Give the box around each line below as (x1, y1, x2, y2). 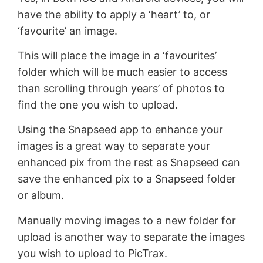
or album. (18, 189, 64, 202)
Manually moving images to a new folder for (18, 214, 236, 227)
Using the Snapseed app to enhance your (18, 123, 223, 136)
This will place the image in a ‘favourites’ (18, 49, 217, 62)
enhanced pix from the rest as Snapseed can (18, 156, 240, 169)
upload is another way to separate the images (18, 230, 245, 243)
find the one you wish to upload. (18, 99, 178, 112)
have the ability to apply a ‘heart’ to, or (18, 8, 210, 21)
